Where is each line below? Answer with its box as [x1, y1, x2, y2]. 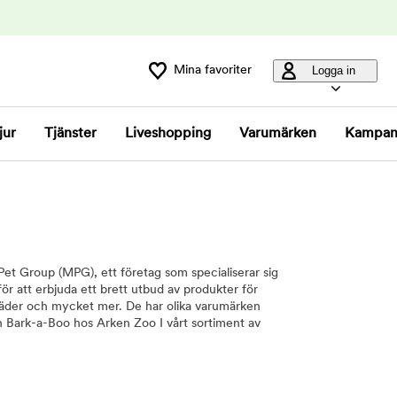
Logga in [311, 64, 355, 77]
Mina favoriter [174, 64, 252, 77]
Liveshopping [125, 127, 211, 141]
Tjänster [44, 127, 97, 141]
